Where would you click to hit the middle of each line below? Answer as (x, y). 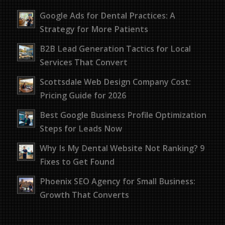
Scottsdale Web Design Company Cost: (115, 82)
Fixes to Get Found (77, 161)
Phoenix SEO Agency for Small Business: (117, 181)
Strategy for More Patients (94, 29)
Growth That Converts (84, 195)
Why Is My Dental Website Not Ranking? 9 (122, 148)
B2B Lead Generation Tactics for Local (115, 48)
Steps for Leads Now (81, 128)
